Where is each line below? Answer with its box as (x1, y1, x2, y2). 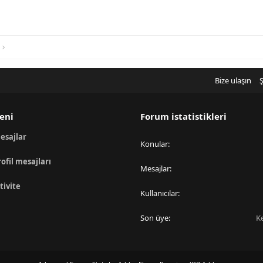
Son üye (140, 213, 168, 223)
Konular (140, 139, 168, 149)
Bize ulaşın (214, 75, 251, 86)
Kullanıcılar (140, 188, 178, 198)
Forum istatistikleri (140, 110, 227, 122)
